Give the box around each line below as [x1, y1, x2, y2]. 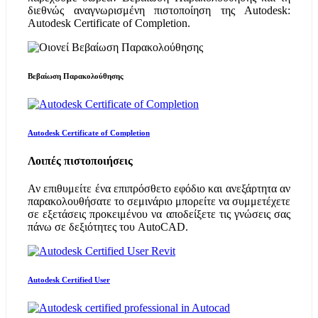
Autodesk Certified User [28, 275, 110, 285]
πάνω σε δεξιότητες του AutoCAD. [28, 221, 188, 234]
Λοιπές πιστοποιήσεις [28, 154, 133, 167]
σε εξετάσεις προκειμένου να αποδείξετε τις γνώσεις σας [28, 208, 290, 221]
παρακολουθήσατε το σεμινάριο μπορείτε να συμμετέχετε [28, 195, 290, 208]
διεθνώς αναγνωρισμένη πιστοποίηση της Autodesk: [28, 4, 290, 17]
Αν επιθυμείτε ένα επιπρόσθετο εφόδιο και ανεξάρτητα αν [28, 182, 290, 195]
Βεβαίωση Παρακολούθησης [28, 71, 124, 80]
